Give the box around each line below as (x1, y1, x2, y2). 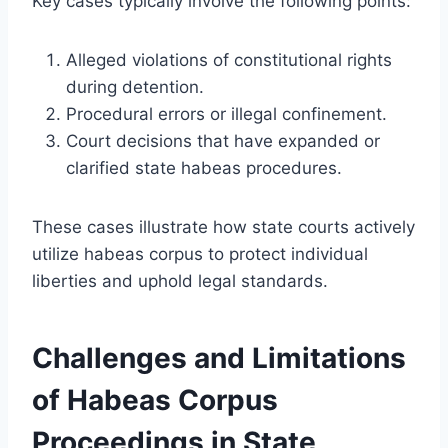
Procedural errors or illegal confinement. (66, 103, 387, 124)
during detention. (66, 76, 204, 97)
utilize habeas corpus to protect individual (32, 243, 368, 264)
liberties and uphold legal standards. (32, 270, 328, 291)
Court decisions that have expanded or (66, 130, 380, 151)
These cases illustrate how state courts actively (32, 216, 415, 237)
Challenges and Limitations (32, 340, 406, 375)
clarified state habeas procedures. (66, 157, 342, 178)
